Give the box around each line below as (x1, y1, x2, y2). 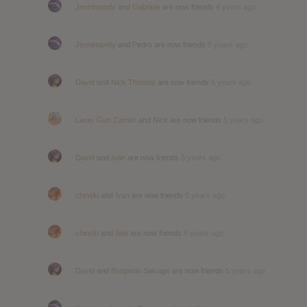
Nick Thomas (111, 77, 156, 86)
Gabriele (132, 2, 160, 11)
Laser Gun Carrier (75, 115, 136, 124)
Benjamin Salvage (111, 266, 170, 275)
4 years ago (216, 2, 256, 11)
